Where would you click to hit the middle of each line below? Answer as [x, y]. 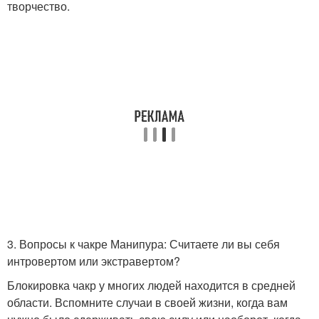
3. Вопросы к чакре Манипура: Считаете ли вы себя [143, 244]
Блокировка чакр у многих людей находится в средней [151, 286]
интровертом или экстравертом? [94, 261]
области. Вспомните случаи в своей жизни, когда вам [147, 303]
